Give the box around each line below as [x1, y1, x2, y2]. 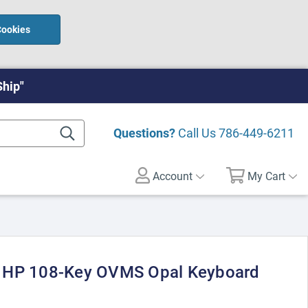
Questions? [113, 124, 175, 141]
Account [150, 168, 193, 183]
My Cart [247, 168, 286, 183]
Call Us [175, 124, 219, 141]
